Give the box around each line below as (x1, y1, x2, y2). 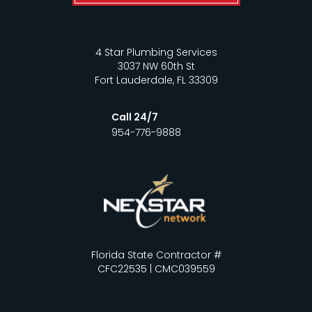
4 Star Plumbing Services (95, 45, 217, 60)
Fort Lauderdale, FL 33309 (94, 73, 218, 88)
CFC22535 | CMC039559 (97, 261, 215, 276)
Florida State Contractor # (91, 247, 221, 262)
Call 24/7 (111, 110, 158, 125)
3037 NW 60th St (117, 59, 195, 74)
